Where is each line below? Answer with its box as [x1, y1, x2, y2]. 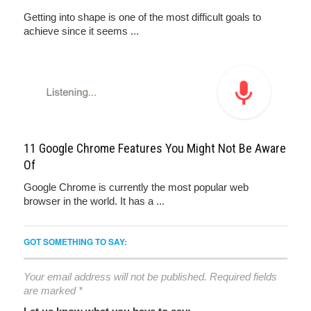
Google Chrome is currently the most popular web [24, 180, 249, 193]
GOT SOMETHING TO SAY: [24, 235, 127, 248]
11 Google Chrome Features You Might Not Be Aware [24, 140, 286, 155]
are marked [24, 284, 78, 296]
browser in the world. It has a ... [24, 194, 165, 207]
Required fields [210, 270, 277, 283]
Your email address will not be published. [24, 270, 207, 283]
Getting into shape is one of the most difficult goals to [24, 10, 261, 23]
